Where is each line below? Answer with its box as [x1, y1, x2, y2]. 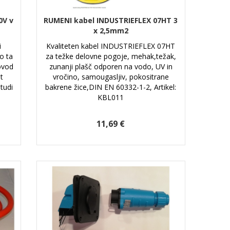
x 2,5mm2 [93, 25, 128, 35]
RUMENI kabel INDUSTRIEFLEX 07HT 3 [44, 15, 178, 25]
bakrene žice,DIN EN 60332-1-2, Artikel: [45, 82, 177, 92]
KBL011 [98, 92, 124, 102]
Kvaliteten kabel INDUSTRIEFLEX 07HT [46, 41, 176, 51]
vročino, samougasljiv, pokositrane [52, 71, 169, 82]
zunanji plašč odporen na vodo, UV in [49, 61, 172, 71]
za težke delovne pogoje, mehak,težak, [45, 51, 176, 61]
